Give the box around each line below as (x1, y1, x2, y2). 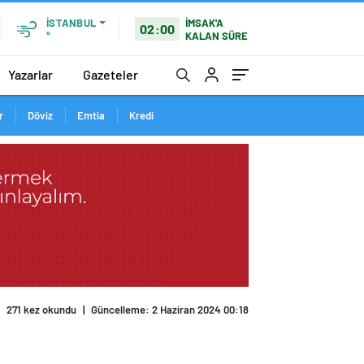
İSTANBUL (46, 16, 96, 29)
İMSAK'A (185, 15, 224, 29)
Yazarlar (8, 66, 53, 82)
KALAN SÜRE (185, 28, 249, 42)
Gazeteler (83, 66, 138, 82)
